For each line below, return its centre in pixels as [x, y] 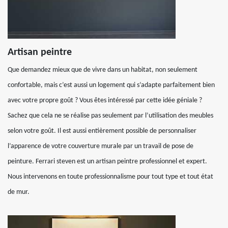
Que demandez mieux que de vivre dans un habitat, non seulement [103, 70]
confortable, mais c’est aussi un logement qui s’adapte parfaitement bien [111, 85]
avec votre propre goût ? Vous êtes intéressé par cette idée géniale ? [105, 101]
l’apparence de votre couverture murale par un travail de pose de [101, 146]
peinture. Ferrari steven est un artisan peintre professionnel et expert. [107, 162]
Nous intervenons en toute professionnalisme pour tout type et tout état [110, 177]
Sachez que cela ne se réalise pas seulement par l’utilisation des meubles [110, 116]
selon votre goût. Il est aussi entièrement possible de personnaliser [102, 131]
